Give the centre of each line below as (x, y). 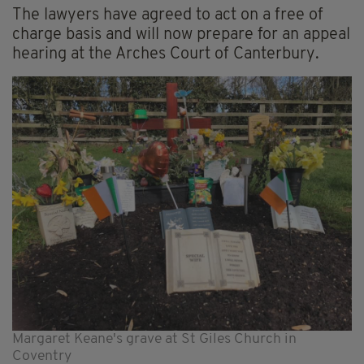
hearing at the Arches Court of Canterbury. (166, 54)
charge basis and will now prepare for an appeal (181, 35)
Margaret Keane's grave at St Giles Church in (154, 340)
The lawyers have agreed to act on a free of (168, 15)
